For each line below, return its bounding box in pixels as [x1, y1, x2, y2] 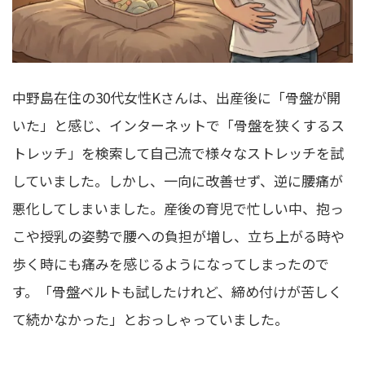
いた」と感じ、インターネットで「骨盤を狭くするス [12, 115, 345, 136]
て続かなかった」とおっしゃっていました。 [12, 309, 288, 330]
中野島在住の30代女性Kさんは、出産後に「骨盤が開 [12, 87, 341, 108]
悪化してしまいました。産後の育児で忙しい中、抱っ [12, 198, 344, 219]
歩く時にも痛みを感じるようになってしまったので [12, 253, 329, 275]
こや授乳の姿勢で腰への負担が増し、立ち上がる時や [12, 226, 345, 247]
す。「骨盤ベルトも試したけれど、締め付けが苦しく [12, 281, 342, 302]
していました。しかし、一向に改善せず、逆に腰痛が [12, 170, 343, 191]
